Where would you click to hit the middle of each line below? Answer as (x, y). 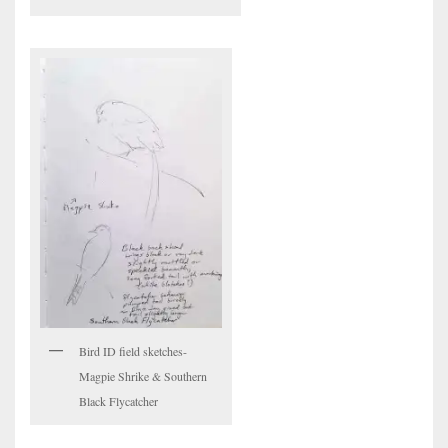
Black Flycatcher (118, 401)
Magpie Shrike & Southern (143, 376)
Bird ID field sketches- (133, 351)
